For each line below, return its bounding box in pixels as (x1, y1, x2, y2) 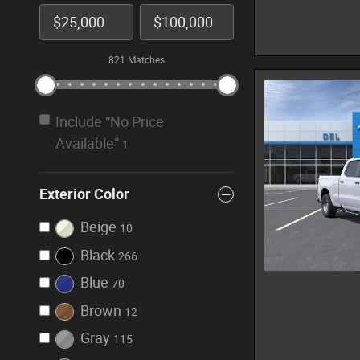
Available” (55, 135, 119, 152)
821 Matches (108, 55, 165, 66)
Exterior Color (39, 186, 129, 202)
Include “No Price (55, 113, 164, 130)
